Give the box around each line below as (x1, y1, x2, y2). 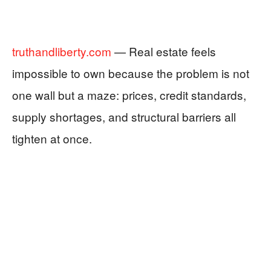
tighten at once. (12, 130, 92, 146)
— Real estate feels (111, 43, 216, 59)
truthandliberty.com (12, 43, 111, 59)
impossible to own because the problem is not (12, 65, 249, 81)
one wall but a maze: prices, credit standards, (12, 87, 246, 103)
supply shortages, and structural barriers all (12, 108, 236, 125)
